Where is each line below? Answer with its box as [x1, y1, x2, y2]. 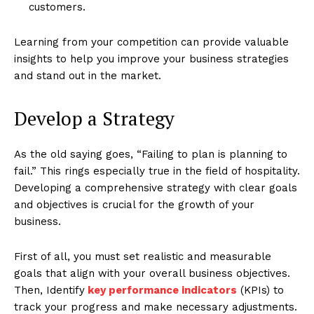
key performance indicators [88, 283, 237, 296]
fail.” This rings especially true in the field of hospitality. [14, 164, 300, 177]
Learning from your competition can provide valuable [14, 35, 289, 48]
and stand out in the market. [14, 69, 161, 82]
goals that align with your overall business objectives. [14, 266, 290, 280]
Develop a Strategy [14, 105, 175, 131]
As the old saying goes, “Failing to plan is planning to [14, 147, 287, 161]
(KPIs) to [237, 283, 284, 296]
